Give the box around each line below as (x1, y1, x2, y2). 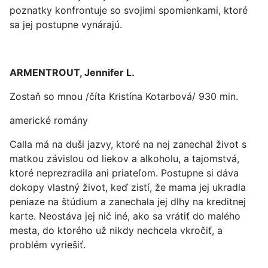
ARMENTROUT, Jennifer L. (10, 66, 135, 78)
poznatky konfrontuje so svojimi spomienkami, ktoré (10, 4, 248, 16)
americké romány (10, 114, 88, 126)
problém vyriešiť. (10, 239, 86, 251)
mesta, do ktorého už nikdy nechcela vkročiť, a (10, 224, 223, 236)
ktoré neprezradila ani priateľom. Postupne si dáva (10, 167, 239, 179)
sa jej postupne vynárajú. (10, 19, 122, 31)
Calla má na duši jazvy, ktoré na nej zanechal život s (10, 138, 246, 150)
